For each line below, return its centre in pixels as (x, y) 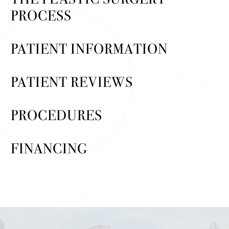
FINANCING (49, 148)
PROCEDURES (56, 115)
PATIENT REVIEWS (72, 82)
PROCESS (41, 16)
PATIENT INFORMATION (89, 49)
